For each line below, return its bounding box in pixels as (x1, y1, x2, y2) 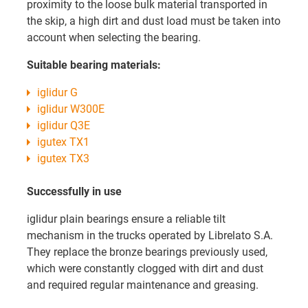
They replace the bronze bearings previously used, (27, 245, 267, 259)
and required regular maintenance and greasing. (27, 278, 258, 292)
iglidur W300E (37, 102, 104, 116)
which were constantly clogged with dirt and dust (27, 262, 263, 276)
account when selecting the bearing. (27, 31, 201, 45)
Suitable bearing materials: (27, 58, 161, 72)
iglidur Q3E (37, 119, 90, 133)
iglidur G (37, 86, 78, 100)
